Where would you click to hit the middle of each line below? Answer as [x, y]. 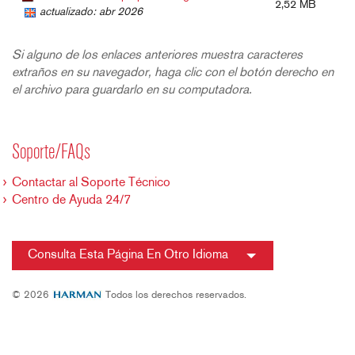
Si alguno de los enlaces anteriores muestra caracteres [157, 55]
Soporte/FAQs [51, 153]
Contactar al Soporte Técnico [91, 183]
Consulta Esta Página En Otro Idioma [128, 255]
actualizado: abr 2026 [91, 12]
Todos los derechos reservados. [174, 295]
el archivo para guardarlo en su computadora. [132, 90]
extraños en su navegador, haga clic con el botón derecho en [173, 73]
